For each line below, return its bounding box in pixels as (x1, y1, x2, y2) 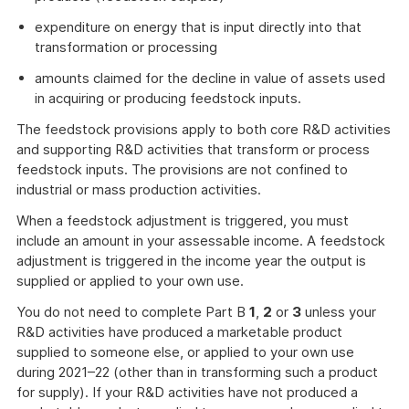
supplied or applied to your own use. (16, 272, 244, 289)
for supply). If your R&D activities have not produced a (16, 383, 358, 401)
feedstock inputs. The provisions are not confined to (16, 161, 348, 178)
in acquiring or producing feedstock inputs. (35, 89, 301, 107)
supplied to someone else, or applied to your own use (16, 343, 354, 361)
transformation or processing (35, 38, 217, 56)
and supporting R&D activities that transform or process (16, 141, 370, 158)
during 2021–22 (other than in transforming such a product (16, 363, 378, 381)
